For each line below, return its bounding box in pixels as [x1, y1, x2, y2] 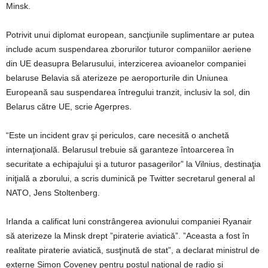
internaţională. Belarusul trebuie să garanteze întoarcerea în [6, 144, 234, 154]
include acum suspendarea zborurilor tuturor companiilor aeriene [6, 44, 251, 54]
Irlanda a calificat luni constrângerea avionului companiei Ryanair [6, 216, 252, 226]
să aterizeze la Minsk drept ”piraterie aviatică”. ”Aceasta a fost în [6, 230, 249, 240]
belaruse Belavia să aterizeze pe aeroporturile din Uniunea [6, 72, 228, 83]
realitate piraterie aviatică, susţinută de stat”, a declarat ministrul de [6, 245, 260, 255]
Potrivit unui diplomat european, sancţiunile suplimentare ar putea [6, 29, 254, 39]
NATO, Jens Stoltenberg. [6, 187, 100, 197]
